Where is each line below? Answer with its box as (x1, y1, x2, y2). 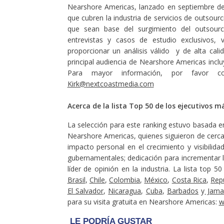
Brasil (67, 175, 85, 184)
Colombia (109, 175, 140, 184)
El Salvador (67, 186, 103, 195)
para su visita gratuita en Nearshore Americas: (67, 197, 219, 206)
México (144, 175, 168, 184)
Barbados (167, 186, 199, 195)
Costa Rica (171, 175, 206, 184)
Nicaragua (108, 186, 141, 195)
